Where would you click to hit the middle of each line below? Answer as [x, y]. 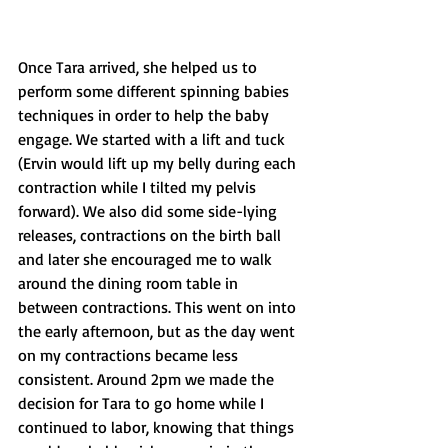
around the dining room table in [130, 282]
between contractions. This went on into [159, 306]
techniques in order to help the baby [145, 114]
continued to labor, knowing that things [158, 426]
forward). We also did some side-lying [149, 210]
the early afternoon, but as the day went [158, 330]
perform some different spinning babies [155, 90]
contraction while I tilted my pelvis [139, 186]
